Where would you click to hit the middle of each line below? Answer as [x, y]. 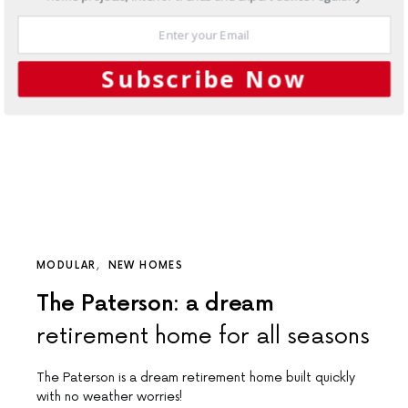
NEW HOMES [145, 265]
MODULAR [66, 265]
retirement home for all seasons [203, 336]
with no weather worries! [109, 396]
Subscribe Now [204, 79]
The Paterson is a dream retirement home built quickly [196, 377]
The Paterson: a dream [155, 303]
